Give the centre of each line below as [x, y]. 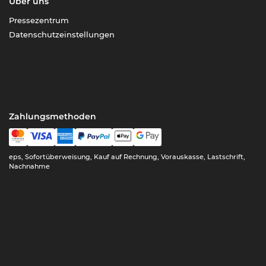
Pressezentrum [39, 20]
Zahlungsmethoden [53, 117]
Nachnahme [30, 167]
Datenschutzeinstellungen [62, 35]
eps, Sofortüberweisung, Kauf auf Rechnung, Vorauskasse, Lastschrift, [127, 157]
